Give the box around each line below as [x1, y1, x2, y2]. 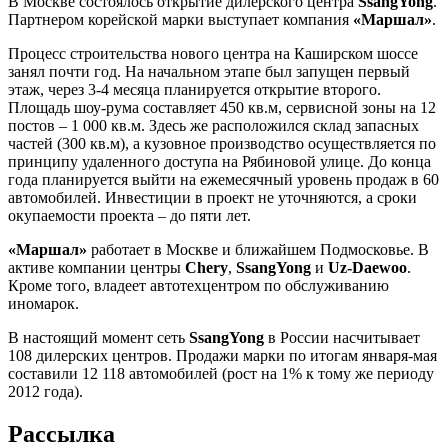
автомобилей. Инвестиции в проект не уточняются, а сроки [8, 188, 417, 206]
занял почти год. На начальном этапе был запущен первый [8, 62, 410, 80]
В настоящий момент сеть [8, 328, 189, 346]
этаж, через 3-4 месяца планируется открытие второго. [8, 80, 381, 98]
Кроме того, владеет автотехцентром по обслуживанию [8, 276, 389, 294]
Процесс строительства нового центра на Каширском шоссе [8, 44, 418, 62]
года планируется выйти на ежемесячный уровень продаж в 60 [8, 170, 439, 188]
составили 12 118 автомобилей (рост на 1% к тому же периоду [8, 364, 434, 382]
